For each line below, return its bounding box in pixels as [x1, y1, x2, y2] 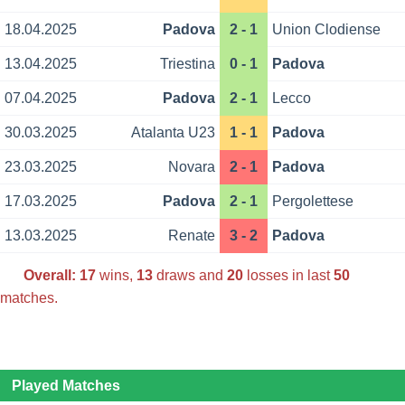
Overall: [23, 267, 76, 283]
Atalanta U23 [130, 125, 215, 141]
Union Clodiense [272, 22, 381, 38]
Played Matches [11, 378, 120, 394]
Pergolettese [272, 193, 354, 210]
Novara [167, 159, 215, 175]
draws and [152, 267, 227, 283]
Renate [167, 228, 215, 244]
